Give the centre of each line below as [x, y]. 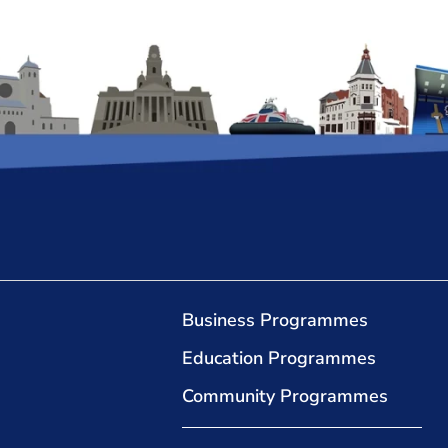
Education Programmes [279, 358]
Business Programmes [275, 320]
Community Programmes [285, 396]
